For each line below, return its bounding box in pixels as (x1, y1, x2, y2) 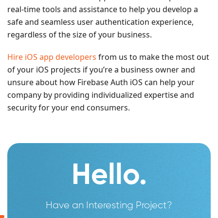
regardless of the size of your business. (7, 29, 152, 40)
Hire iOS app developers (7, 52, 96, 63)
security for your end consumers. (7, 102, 130, 113)
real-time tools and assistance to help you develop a (7, 4, 198, 15)
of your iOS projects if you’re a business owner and (7, 64, 195, 75)
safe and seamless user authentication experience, (7, 17, 194, 28)
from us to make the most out (96, 52, 209, 63)
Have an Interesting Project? (46, 199, 172, 211)
